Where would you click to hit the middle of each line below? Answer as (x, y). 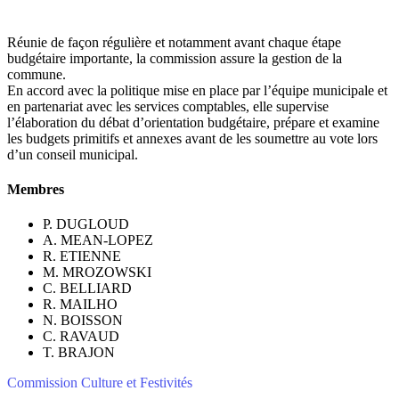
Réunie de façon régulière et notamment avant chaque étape (174, 42)
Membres (36, 190)
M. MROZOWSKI (97, 273)
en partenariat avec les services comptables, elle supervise (168, 106)
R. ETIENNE (82, 256)
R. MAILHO (80, 305)
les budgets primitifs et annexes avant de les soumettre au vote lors (192, 138)
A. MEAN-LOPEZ (98, 240)
